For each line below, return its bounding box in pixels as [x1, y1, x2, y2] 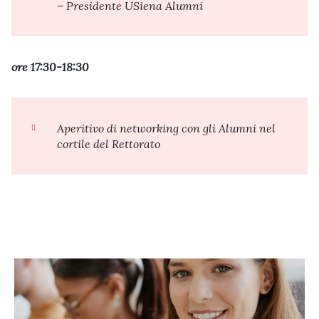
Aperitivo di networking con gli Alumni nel [57, 120, 276, 135]
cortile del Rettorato [57, 136, 160, 151]
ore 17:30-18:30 [11, 59, 89, 74]
